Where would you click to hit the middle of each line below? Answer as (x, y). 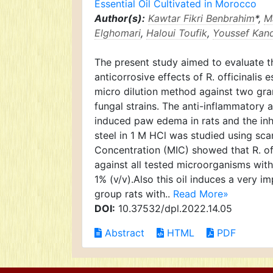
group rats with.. (134, 194)
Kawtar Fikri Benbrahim (201, 18)
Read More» (201, 194)
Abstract (123, 233)
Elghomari (118, 33)
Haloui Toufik (177, 33)
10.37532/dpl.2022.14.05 (174, 208)
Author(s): (120, 18)
